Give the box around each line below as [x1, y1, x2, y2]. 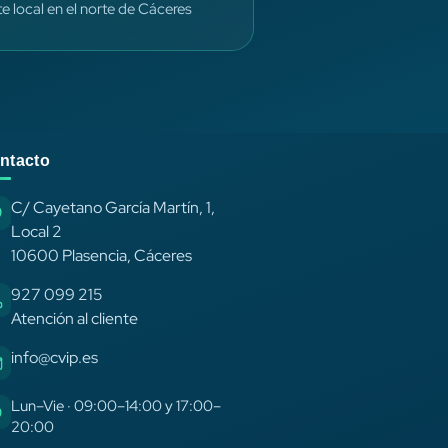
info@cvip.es [11, 347, 99, 369]
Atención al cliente [11, 308, 139, 330]
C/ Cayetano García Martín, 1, [11, 197, 216, 219]
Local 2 [11, 221, 63, 243]
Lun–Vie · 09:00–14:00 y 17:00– [11, 396, 222, 416]
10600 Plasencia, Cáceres [11, 245, 193, 267]
